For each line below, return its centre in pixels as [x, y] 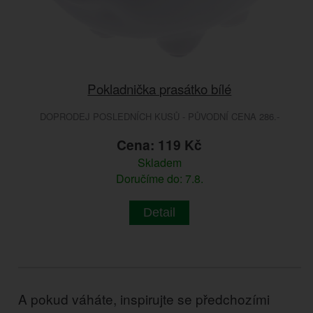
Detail [160, 212]
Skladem [159, 162]
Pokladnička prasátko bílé [160, 88]
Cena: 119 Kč [160, 144]
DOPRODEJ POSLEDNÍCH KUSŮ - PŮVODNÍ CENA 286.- [159, 116]
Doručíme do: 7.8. [159, 178]
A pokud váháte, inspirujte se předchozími [144, 298]
